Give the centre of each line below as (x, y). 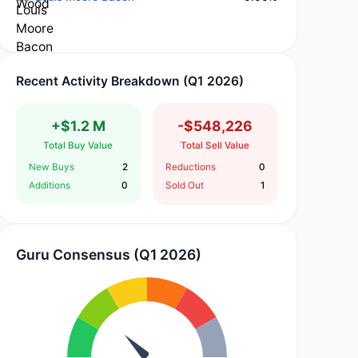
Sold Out (185, 185)
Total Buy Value (78, 146)
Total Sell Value (215, 146)
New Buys (51, 167)
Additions (49, 185)
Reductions (191, 167)
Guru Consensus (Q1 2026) (109, 254)
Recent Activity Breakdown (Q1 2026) (130, 82)
